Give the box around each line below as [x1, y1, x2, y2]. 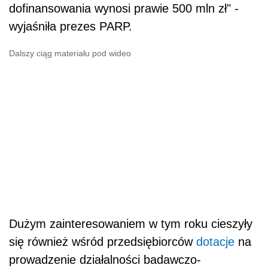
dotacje [196, 235, 234, 249]
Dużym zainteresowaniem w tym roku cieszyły [9, 217, 252, 231]
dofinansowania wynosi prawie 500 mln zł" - [9, 2, 239, 16]
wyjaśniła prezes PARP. [9, 20, 132, 33]
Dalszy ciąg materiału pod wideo [9, 48, 131, 59]
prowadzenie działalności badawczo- [9, 253, 201, 267]
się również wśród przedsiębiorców [9, 235, 196, 249]
